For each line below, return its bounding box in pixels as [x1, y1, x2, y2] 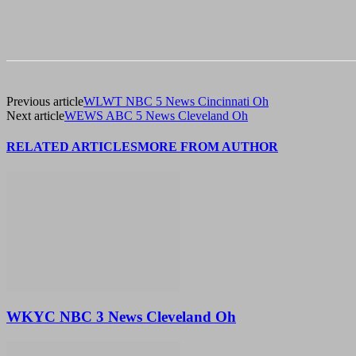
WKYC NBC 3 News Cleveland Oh [6, 308, 236, 326]
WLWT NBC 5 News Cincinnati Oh [83, 95, 269, 109]
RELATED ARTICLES [6, 140, 137, 154]
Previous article [6, 95, 83, 109]
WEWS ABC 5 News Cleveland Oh [64, 109, 248, 123]
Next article [6, 109, 64, 123]
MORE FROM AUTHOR [137, 140, 278, 154]
